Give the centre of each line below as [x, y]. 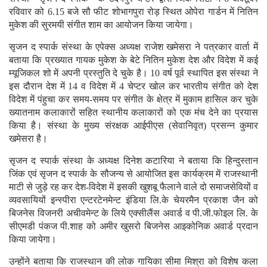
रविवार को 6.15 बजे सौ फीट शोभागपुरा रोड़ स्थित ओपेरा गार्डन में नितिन [133, 11]
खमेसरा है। [28, 138]
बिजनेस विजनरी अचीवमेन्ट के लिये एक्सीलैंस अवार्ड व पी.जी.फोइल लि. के [133, 213]
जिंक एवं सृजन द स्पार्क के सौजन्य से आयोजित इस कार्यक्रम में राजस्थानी [133, 173]
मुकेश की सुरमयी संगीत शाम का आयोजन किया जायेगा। [101, 24]
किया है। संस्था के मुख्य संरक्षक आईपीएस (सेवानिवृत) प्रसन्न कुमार [133, 125]
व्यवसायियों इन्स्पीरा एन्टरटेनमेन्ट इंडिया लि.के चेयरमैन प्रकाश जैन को [133, 200]
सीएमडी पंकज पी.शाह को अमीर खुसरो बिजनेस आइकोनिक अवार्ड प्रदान [133, 226]
